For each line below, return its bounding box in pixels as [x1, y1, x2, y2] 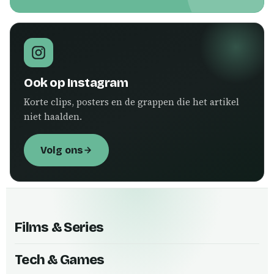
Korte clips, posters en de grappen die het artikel [24, 95, 239, 108]
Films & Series [15, 219, 104, 235]
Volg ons [40, 144, 83, 156]
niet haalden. [24, 110, 82, 123]
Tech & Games [15, 251, 105, 268]
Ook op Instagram [24, 75, 128, 90]
